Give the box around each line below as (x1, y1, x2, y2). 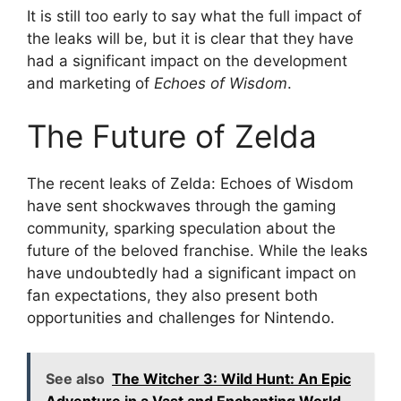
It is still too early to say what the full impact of (27, 6, 362, 25)
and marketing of (27, 73, 154, 92)
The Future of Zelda (27, 117, 317, 156)
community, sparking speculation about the (27, 219, 336, 238)
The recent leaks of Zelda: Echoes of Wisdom (27, 175, 354, 193)
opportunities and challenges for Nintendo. (27, 309, 335, 328)
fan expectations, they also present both (27, 286, 318, 305)
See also (46, 369, 105, 388)
